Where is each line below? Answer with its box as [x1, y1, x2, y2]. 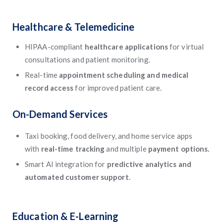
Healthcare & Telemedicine [12, 21, 135, 33]
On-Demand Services [12, 108, 108, 120]
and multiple [106, 144, 148, 153]
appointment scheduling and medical [59, 70, 189, 79]
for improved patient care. [75, 83, 162, 92]
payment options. [148, 144, 210, 153]
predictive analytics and [107, 160, 191, 168]
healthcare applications [84, 42, 170, 51]
